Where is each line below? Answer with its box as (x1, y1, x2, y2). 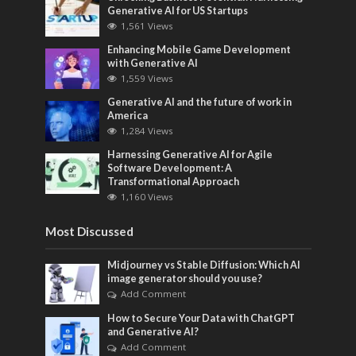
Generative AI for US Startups (107, 4, 249, 17)
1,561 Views (121, 19, 174, 32)
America (107, 109, 149, 122)
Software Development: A (107, 162, 233, 175)
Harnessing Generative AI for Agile (107, 149, 273, 161)
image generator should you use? (107, 273, 263, 285)
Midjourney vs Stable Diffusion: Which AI (107, 259, 301, 272)
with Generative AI (107, 56, 199, 69)
